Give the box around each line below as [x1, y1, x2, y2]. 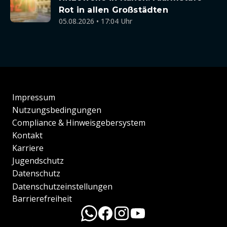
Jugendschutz [12, 155, 64, 167]
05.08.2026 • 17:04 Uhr [59, 16, 132, 26]
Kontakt [12, 130, 43, 141]
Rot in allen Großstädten [59, 5, 168, 15]
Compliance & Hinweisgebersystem [12, 117, 145, 129]
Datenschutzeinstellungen [12, 181, 112, 192]
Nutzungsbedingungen [12, 104, 101, 116]
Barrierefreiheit [12, 193, 72, 204]
